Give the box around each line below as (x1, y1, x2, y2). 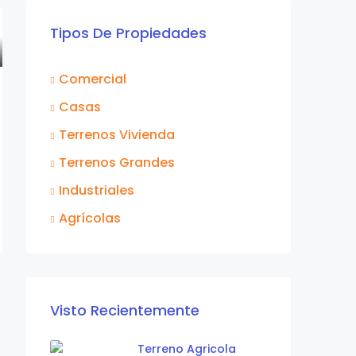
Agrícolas (59, 209, 121, 228)
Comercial (59, 70, 126, 89)
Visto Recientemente (50, 300, 199, 321)
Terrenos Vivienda (59, 126, 175, 145)
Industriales (59, 181, 134, 200)
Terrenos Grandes (59, 153, 175, 172)
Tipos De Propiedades (50, 23, 207, 44)
